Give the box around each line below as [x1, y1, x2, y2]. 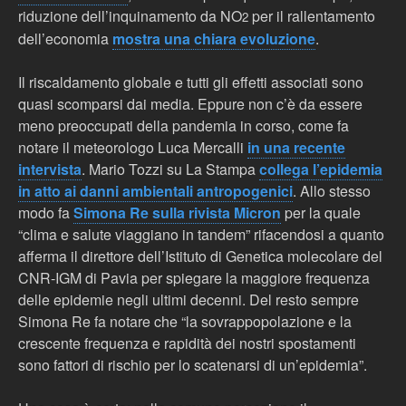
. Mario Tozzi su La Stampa [82, 159, 256, 179]
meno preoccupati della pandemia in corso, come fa [18, 115, 349, 136]
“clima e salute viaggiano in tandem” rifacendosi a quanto [18, 224, 384, 245]
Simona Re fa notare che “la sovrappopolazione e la [18, 311, 352, 332]
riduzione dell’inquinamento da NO [18, 5, 242, 26]
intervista [18, 159, 82, 179]
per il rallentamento [252, 5, 375, 26]
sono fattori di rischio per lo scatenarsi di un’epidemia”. [18, 354, 367, 375]
